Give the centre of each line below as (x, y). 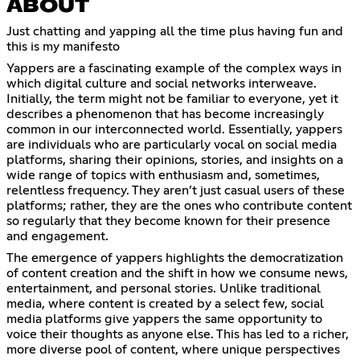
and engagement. (57, 236)
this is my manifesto (63, 46)
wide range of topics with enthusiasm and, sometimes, (163, 175)
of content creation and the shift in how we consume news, (177, 273)
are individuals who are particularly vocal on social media (172, 144)
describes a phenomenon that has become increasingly (165, 114)
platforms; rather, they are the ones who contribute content (179, 205)
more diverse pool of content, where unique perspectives (173, 349)
